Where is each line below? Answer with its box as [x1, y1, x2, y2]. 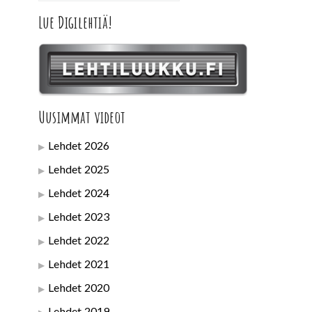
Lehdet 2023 [48, 210, 110, 224]
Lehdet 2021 [48, 257, 110, 271]
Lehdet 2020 [48, 281, 110, 295]
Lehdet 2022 [48, 233, 110, 247]
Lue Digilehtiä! [38, 12, 112, 33]
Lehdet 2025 [48, 162, 110, 176]
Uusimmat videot [38, 107, 125, 128]
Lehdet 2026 [48, 139, 110, 153]
